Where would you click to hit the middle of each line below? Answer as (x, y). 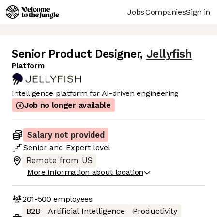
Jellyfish (169, 54)
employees (72, 199)
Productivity (155, 211)
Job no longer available (68, 105)
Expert (78, 148)
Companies (166, 12)
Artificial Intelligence (86, 211)
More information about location (85, 172)
